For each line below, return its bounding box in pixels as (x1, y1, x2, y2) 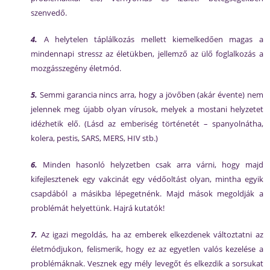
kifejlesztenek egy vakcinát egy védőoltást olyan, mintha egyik (31, 174, 263, 184)
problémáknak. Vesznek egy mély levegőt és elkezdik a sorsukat (31, 258, 263, 269)
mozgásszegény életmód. (31, 63, 122, 74)
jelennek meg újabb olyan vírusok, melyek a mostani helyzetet (31, 104, 263, 115)
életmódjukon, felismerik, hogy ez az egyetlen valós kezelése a (31, 243, 263, 254)
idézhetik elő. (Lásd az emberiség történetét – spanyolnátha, (31, 118, 263, 129)
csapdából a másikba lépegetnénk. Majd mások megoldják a (31, 188, 263, 199)
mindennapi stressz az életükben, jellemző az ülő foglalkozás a (31, 48, 263, 59)
